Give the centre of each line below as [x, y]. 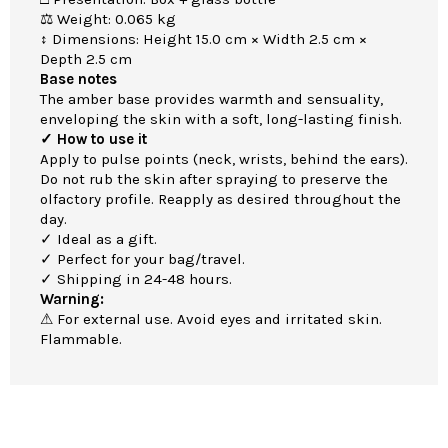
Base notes [78, 79]
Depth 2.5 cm [86, 59]
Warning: [72, 299]
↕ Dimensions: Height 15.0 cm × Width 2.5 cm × [203, 39]
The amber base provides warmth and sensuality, [211, 99]
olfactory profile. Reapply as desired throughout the [220, 199]
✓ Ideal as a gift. [98, 239]
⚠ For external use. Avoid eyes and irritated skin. [211, 319]
